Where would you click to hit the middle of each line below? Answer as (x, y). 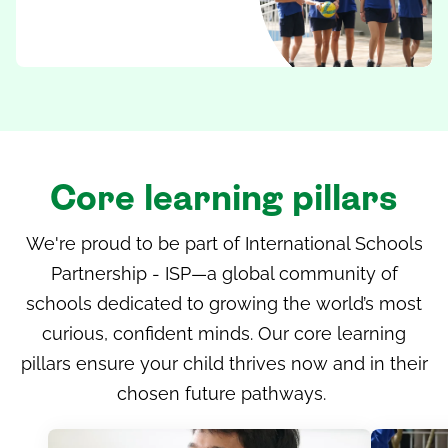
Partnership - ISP (120, 274)
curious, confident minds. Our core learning (224, 334)
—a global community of (294, 274)
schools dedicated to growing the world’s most (224, 304)
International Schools (333, 244)
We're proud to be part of (135, 244)
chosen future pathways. (221, 394)
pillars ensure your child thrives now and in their (224, 364)
